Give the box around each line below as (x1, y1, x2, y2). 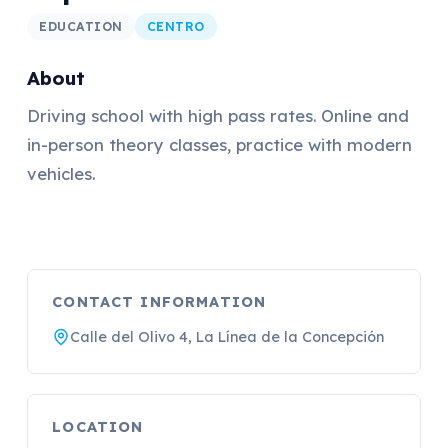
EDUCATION (39, 19, 123, 35)
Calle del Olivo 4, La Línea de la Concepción (70, 328, 385, 347)
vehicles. (27, 162, 96, 184)
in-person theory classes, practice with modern (27, 133, 413, 155)
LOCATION (52, 418, 144, 437)
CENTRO (146, 19, 205, 35)
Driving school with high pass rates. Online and (27, 104, 410, 126)
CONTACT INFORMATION (52, 293, 267, 312)
